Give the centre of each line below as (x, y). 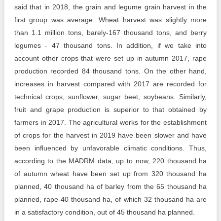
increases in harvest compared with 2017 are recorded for (110, 84)
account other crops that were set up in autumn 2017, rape (110, 58)
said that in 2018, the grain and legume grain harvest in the (110, 7)
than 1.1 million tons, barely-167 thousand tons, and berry (110, 33)
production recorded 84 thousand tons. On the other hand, (110, 71)
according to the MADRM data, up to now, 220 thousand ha (110, 161)
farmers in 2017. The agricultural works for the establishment (110, 122)
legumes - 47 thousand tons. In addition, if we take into (110, 45)
